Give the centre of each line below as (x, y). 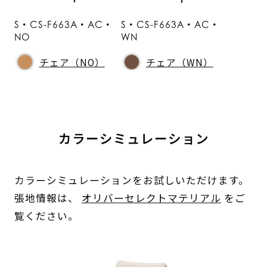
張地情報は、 (48, 198)
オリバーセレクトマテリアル (151, 198)
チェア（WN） (179, 62)
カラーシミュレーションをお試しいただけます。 (131, 180)
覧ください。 (46, 216)
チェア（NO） (72, 62)
